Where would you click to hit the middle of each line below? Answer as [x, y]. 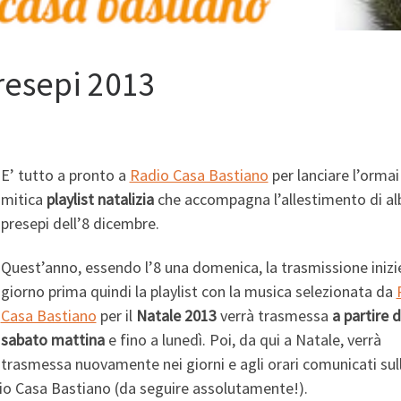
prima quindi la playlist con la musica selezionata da [220, 292]
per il [116, 316]
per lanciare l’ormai [333, 175]
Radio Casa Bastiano [199, 175]
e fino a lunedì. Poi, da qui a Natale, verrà [243, 340]
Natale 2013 [176, 316]
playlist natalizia [100, 199]
